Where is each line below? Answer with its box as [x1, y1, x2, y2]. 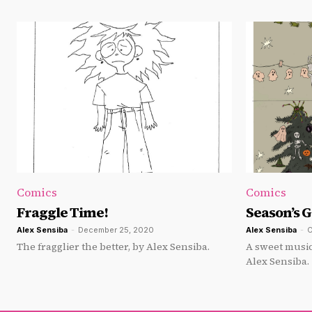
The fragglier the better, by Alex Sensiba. [17, 239, 210, 253]
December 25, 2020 [78, 224, 154, 235]
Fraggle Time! [17, 202, 108, 222]
